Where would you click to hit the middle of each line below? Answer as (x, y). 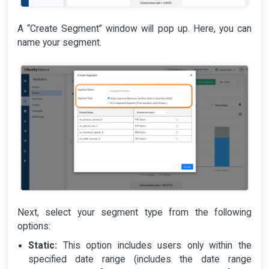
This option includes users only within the (154, 246)
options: (34, 226)
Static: (43, 246)
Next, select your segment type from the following (134, 212)
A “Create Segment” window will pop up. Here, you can (134, 29)
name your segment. (59, 42)
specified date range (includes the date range (140, 260)
